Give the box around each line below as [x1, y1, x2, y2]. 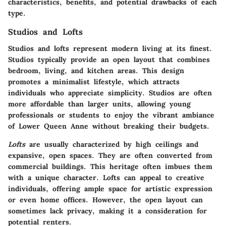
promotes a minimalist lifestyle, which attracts [8, 77, 180, 86]
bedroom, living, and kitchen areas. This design [8, 66, 184, 75]
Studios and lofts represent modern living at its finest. [8, 43, 212, 53]
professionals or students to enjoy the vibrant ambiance [8, 110, 214, 120]
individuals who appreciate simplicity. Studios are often [8, 88, 212, 97]
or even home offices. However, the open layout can [8, 195, 203, 204]
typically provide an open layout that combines [34, 54, 210, 64]
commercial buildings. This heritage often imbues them [8, 161, 212, 171]
